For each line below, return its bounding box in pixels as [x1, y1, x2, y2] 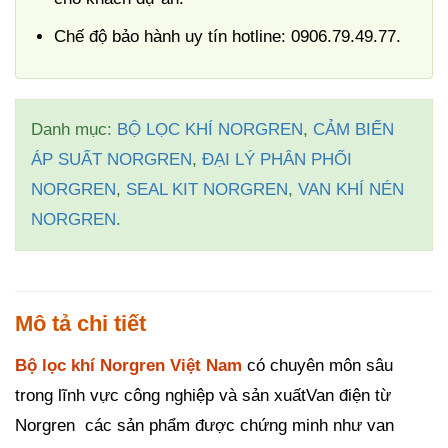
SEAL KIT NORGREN [126, 180, 288, 199]
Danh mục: [31, 120, 117, 139]
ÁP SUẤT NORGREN [31, 150, 192, 169]
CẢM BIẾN [313, 120, 394, 139]
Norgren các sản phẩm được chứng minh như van [15, 416, 394, 435]
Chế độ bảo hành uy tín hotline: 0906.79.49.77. [54, 27, 401, 46]
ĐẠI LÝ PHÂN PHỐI [202, 150, 352, 169]
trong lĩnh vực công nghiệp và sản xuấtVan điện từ [15, 386, 391, 405]
